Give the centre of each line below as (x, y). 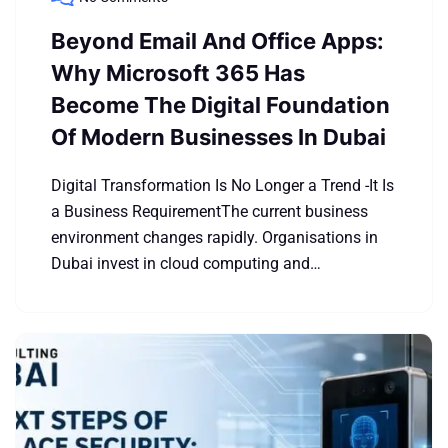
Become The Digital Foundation (220, 105)
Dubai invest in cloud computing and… (186, 263)
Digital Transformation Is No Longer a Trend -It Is (222, 185)
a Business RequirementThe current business (209, 211)
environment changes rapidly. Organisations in (214, 237)
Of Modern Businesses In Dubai (218, 137)
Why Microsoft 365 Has (178, 73)
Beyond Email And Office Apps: (217, 41)
